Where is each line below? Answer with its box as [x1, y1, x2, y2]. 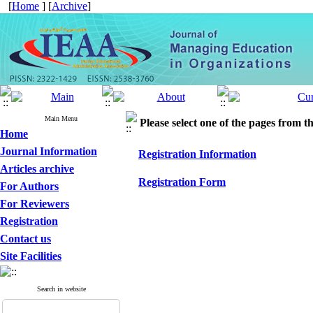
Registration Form [138, 176, 226, 188]
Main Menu [45, 115, 78, 122]
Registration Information [138, 148, 256, 160]
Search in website [36, 285, 86, 293]
